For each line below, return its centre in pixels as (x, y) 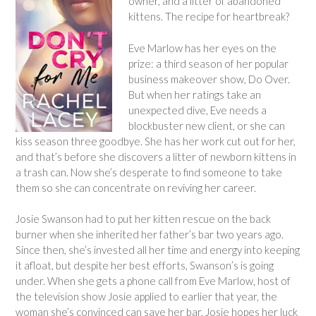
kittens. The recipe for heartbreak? (208, 16)
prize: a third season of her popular (208, 63)
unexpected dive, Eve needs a (197, 110)
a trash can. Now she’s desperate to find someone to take (149, 172)
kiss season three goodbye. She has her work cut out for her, (156, 141)
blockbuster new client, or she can (206, 125)
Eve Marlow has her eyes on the (202, 48)
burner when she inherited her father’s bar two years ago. (150, 234)
